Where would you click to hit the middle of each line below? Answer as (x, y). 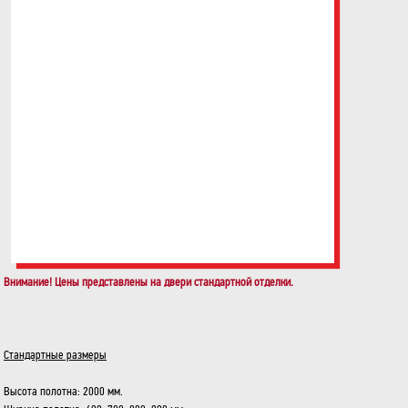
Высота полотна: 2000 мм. (63, 392)
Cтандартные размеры (55, 355)
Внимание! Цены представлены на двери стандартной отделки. (150, 282)
